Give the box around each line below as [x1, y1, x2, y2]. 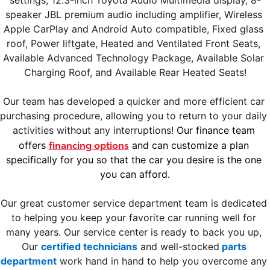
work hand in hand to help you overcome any [56, 254, 267, 267]
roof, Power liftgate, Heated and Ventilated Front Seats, [7, 37, 260, 49]
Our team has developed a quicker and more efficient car [2, 95, 265, 107]
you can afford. [100, 168, 170, 180]
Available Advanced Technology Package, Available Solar [3, 51, 264, 64]
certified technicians [40, 240, 137, 253]
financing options [48, 137, 129, 151]
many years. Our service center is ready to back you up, [5, 225, 262, 238]
